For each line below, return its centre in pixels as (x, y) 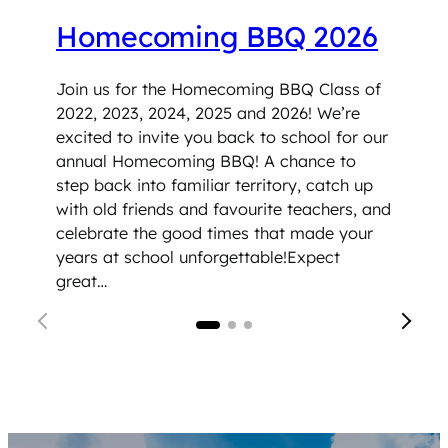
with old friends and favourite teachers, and (223, 208)
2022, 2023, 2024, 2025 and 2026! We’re (208, 112)
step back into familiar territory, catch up (214, 184)
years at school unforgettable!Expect (198, 256)
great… (81, 280)
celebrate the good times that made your (214, 232)
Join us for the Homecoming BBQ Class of (218, 88)
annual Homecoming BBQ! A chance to (206, 160)
